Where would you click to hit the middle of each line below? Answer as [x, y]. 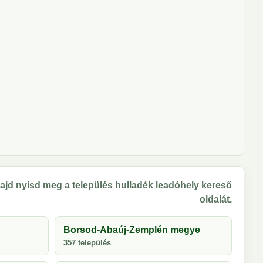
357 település [87, 243]
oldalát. [216, 199]
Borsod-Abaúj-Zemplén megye [132, 230]
